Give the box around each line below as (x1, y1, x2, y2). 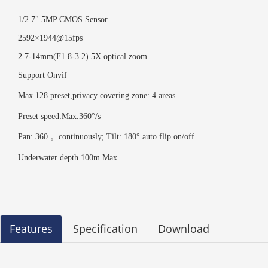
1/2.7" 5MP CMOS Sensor (18, 15, 108, 25)
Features (10, 221, 53, 236)
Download (158, 221, 209, 236)
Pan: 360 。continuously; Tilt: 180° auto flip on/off (18, 132, 194, 142)
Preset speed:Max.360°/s (18, 112, 100, 121)
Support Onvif (18, 71, 67, 80)
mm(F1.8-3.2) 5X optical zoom (40, 52, 147, 62)
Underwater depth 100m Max (18, 153, 117, 163)
